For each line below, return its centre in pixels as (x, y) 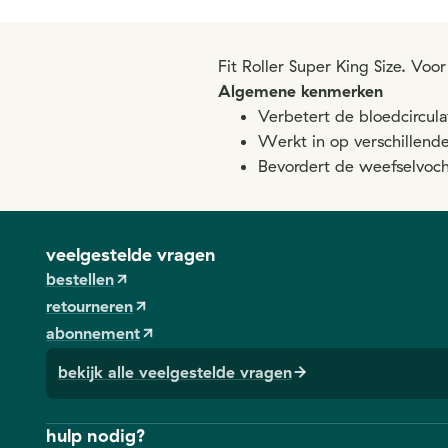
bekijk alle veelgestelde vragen (175, 372)
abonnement (93, 333)
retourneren (89, 306)
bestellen (80, 279)
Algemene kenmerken (300, 91)
